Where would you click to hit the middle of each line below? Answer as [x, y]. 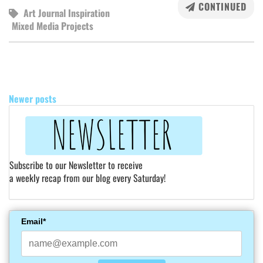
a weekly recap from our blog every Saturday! [87, 178]
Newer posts [33, 99]
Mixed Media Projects [53, 26]
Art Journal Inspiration [67, 13]
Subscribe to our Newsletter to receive [76, 165]
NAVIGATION [35, 79]
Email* [33, 221]
